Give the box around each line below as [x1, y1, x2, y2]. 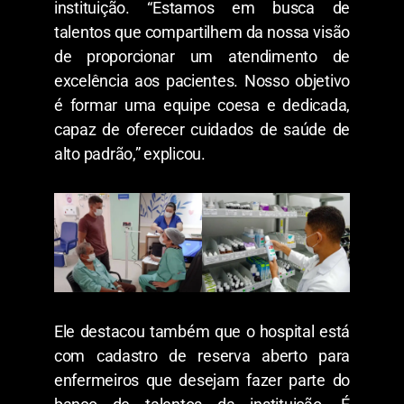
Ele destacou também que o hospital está [54, 321, 350, 341]
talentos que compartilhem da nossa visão [54, 23, 350, 42]
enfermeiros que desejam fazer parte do [54, 370, 350, 390]
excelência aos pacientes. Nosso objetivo [54, 71, 350, 91]
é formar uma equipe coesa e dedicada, [54, 96, 350, 115]
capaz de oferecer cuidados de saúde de [54, 120, 350, 140]
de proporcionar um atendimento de [54, 47, 350, 67]
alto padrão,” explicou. [54, 144, 206, 164]
